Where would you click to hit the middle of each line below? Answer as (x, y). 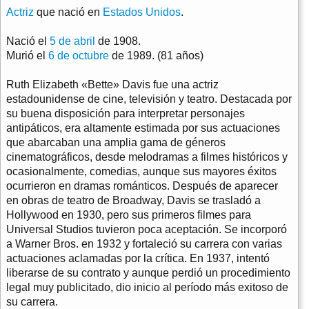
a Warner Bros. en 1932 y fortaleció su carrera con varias (144, 243)
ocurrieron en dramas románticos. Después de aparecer (142, 186)
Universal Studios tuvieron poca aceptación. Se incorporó (147, 229)
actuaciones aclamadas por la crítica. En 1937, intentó (138, 258)
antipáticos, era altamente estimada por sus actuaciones (143, 128)
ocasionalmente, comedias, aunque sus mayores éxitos (141, 171)
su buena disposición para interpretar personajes (126, 113)
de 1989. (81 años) (156, 55)
